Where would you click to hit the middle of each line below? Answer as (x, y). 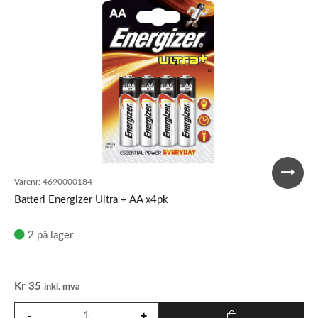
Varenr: (27, 182)
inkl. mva (62, 287)
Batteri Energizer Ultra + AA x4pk (91, 200)
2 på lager (50, 235)
